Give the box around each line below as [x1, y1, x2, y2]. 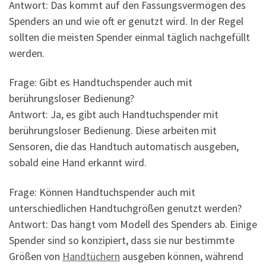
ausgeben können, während [120, 249, 243, 263]
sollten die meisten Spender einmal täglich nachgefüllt [9, 30, 250, 44]
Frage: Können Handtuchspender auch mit [9, 185, 195, 199]
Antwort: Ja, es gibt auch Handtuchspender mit [9, 107, 218, 122]
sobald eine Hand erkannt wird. [9, 156, 147, 170]
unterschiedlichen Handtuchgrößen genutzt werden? [9, 201, 242, 215]
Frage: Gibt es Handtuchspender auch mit [9, 75, 192, 90]
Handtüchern [62, 249, 120, 263]
